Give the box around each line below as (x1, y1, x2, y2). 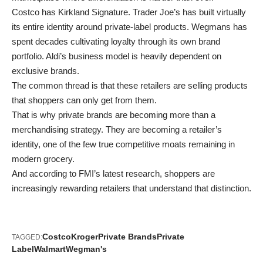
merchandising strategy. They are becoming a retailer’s (12, 124, 222, 134)
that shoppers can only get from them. (12, 95, 157, 105)
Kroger (71, 231, 98, 241)
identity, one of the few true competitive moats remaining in (12, 139, 235, 149)
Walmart (34, 244, 66, 254)
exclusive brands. (12, 65, 79, 76)
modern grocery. (12, 153, 75, 164)
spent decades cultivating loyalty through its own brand (12, 36, 220, 46)
